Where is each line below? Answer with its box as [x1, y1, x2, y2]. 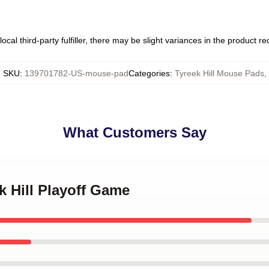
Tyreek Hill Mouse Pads [174, 68, 264, 78]
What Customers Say [62, 124, 207, 141]
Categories [128, 68, 170, 78]
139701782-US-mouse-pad [24, 68, 128, 78]
